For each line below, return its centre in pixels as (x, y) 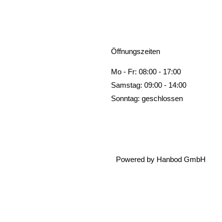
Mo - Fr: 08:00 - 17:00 (146, 72)
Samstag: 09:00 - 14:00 (149, 85)
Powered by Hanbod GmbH (161, 160)
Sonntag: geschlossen (147, 98)
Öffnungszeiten (136, 51)
